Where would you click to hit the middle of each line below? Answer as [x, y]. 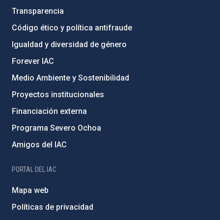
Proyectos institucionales [58, 95]
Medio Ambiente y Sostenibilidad [70, 78]
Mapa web [30, 190]
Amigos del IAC [39, 145]
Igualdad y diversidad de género [69, 44]
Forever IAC [33, 61]
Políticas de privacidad [53, 207]
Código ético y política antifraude [72, 28]
